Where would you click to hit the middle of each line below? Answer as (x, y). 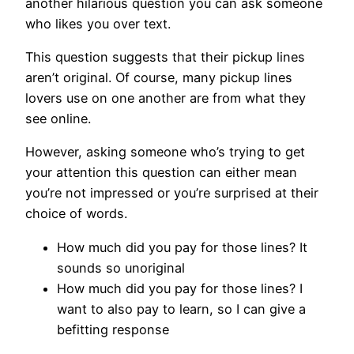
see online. (60, 119)
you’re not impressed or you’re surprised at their (172, 193)
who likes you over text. (98, 23)
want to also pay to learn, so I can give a (181, 309)
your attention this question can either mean (161, 173)
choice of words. (76, 214)
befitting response (115, 329)
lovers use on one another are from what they (166, 98)
